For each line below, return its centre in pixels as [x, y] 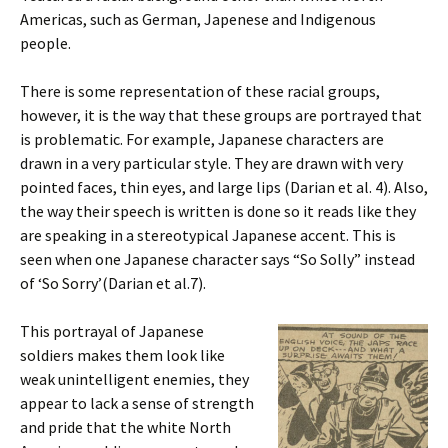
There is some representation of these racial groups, [200, 91]
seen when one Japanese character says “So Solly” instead [217, 259]
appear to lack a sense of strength [137, 403]
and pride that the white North [125, 427]
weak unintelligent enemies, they [134, 379]
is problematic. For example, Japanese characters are [202, 139]
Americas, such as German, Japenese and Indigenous [198, 19]
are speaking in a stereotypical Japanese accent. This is [208, 235]
